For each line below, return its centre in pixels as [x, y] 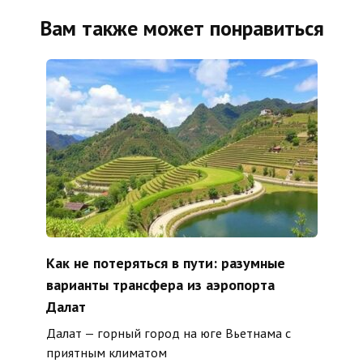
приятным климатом [106, 353]
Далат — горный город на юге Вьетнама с [168, 333]
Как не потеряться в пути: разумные [165, 263]
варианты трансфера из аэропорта [160, 284]
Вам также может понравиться [181, 28]
